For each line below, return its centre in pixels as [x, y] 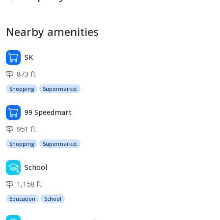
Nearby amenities [52, 31]
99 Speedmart [48, 112]
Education [23, 198]
